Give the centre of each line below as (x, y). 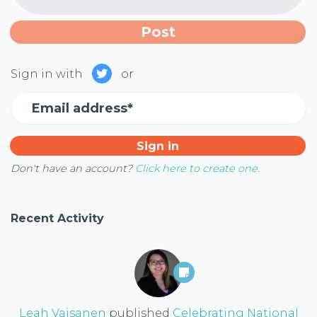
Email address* (82, 108)
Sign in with (47, 74)
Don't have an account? (71, 169)
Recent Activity (57, 218)
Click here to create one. (197, 169)
